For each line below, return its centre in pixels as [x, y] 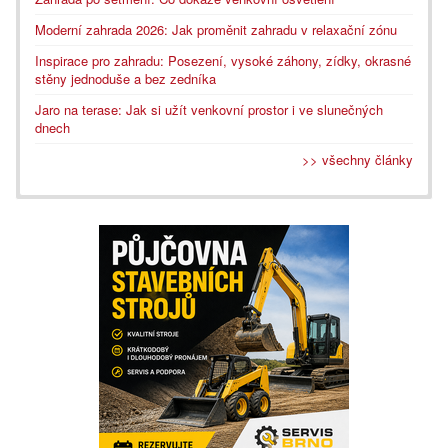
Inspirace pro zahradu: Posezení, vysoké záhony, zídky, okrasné [223, 61]
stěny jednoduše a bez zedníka [125, 79]
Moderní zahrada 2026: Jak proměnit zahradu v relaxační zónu [216, 30]
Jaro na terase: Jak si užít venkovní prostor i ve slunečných [209, 110]
